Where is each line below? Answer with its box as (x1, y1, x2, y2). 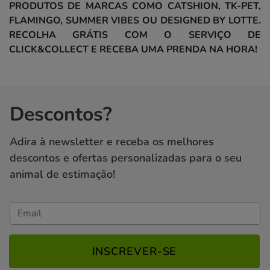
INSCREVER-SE (92, 244, 177, 259)
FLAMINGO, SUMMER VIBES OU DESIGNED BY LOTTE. (9, 14, 261, 28)
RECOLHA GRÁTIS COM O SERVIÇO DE (9, 28, 261, 42)
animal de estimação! (10, 167, 115, 182)
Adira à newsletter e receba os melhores (10, 134, 214, 149)
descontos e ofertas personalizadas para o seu (10, 151, 242, 166)
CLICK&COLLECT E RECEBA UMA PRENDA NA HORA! (9, 43, 257, 57)
